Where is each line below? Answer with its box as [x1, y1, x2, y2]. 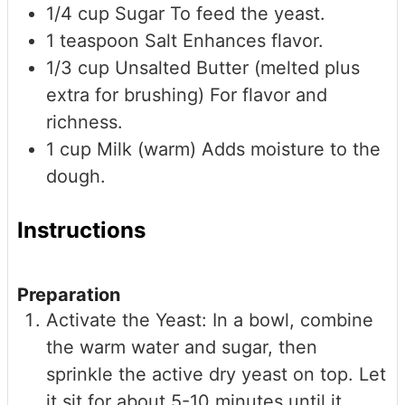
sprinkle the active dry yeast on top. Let [46, 363, 386, 385]
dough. [46, 165, 106, 187]
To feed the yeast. [170, 2, 325, 24]
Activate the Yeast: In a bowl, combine [46, 308, 373, 331]
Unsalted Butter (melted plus [115, 56, 360, 79]
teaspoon [60, 29, 139, 52]
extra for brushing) [46, 83, 204, 106]
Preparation [17, 283, 120, 306]
